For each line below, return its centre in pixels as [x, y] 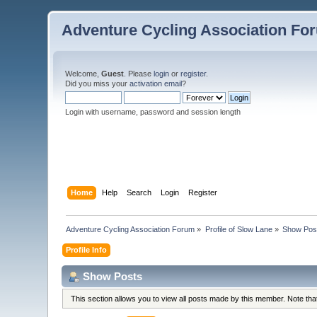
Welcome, [83, 74]
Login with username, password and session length [153, 112]
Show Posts [113, 276]
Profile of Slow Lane [238, 229]
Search [139, 192]
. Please [139, 74]
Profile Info [87, 249]
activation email [156, 83]
